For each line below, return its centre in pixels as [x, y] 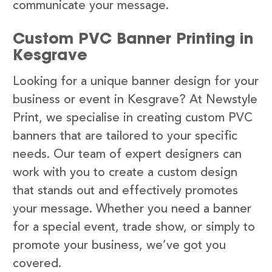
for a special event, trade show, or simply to [134, 227]
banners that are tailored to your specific [125, 136]
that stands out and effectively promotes [125, 191]
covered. [37, 264]
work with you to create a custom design [125, 173]
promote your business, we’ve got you [119, 246]
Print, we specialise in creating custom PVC [133, 118]
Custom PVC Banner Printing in [133, 38]
